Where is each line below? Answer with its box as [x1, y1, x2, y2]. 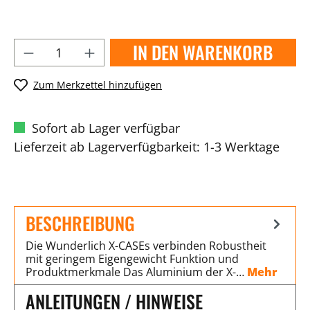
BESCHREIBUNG [26, 209, 135, 237]
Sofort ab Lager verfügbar [28, 119, 180, 136]
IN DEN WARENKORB [133, 39, 273, 66]
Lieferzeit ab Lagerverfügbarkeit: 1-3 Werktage [14, 138, 280, 155]
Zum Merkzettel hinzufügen [33, 78, 162, 91]
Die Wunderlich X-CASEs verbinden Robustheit [26, 237, 266, 253]
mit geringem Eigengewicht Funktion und [26, 250, 239, 266]
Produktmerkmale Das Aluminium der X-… [26, 264, 247, 280]
